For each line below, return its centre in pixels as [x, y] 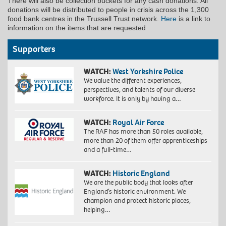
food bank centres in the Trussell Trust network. [84, 19]
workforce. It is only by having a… [132, 99]
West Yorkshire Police [148, 72]
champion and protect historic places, [137, 201]
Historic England [141, 174]
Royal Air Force [138, 123]
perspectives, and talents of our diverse [139, 90]
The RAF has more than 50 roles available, [143, 132]
